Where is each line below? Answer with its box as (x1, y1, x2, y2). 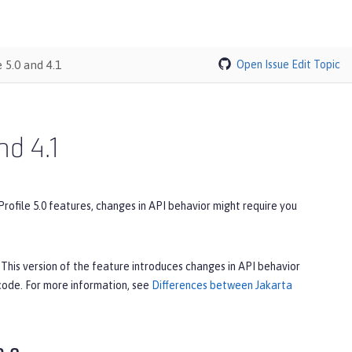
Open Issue (236, 57, 289, 71)
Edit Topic (291, 57, 340, 71)
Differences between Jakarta (152, 278, 292, 291)
